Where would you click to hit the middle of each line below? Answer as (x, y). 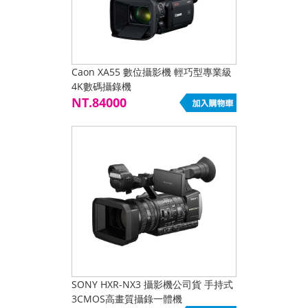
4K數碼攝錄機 (101, 86)
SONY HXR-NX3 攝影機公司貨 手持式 (152, 284)
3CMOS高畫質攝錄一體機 (127, 299)
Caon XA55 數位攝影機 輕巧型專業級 (152, 72)
